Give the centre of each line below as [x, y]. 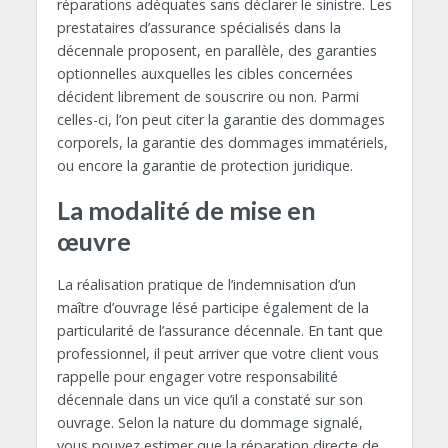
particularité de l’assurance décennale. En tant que [219, 331]
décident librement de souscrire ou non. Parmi [207, 97]
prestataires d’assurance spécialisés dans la [198, 28]
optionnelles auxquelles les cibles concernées [204, 74]
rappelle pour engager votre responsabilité [197, 377]
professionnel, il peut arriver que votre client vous [217, 354]
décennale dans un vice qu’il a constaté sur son [209, 400]
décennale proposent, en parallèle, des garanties [216, 51]
